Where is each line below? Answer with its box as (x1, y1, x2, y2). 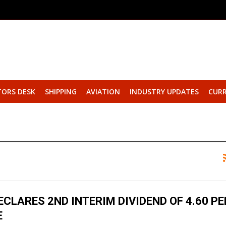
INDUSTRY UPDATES (129, 87, 199, 96)
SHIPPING (44, 87, 77, 96)
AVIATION (86, 87, 120, 96)
